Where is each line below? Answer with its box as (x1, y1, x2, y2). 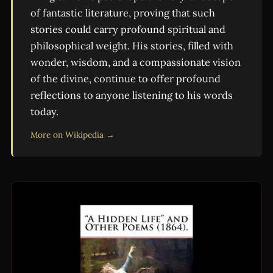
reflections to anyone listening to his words (30, 89, 233, 102)
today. (30, 105, 58, 118)
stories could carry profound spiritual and (30, 23, 225, 36)
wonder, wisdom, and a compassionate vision (30, 56, 241, 69)
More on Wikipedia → (30, 129, 115, 141)
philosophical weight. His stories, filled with (30, 40, 233, 52)
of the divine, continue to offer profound (30, 73, 221, 85)
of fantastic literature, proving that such (30, 7, 215, 19)
